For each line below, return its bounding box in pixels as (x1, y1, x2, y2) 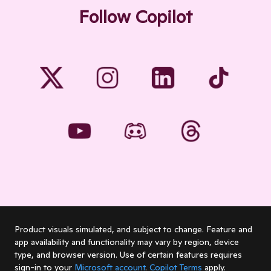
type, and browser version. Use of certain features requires (15, 249, 242, 260)
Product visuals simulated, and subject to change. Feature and (15, 223, 252, 235)
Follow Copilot (79, 5, 192, 28)
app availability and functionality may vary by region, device (15, 236, 239, 247)
